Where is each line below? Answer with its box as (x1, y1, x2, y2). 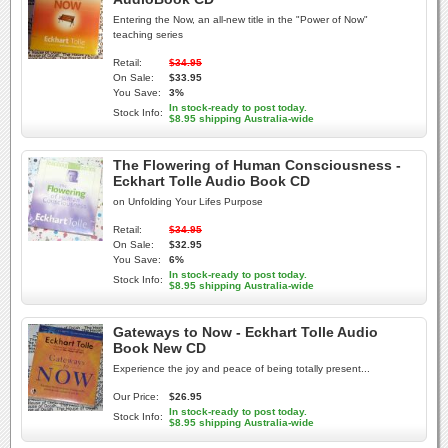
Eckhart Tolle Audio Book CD (113, 173, 310, 189)
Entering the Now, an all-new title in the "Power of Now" (113, 14, 368, 25)
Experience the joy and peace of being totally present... (113, 363, 370, 374)
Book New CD (113, 340, 206, 356)
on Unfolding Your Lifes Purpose (113, 196, 263, 207)
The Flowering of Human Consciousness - (113, 157, 401, 173)
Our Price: (113, 391, 159, 402)
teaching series (113, 29, 183, 40)
